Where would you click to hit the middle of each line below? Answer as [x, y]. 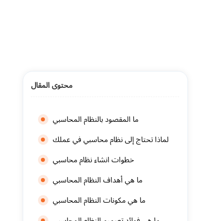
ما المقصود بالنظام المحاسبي [95, 119]
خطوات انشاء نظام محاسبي [93, 160]
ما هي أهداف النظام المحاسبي [97, 180]
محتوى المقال [52, 85]
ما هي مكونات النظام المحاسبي [99, 200]
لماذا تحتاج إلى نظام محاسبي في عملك [110, 140]
